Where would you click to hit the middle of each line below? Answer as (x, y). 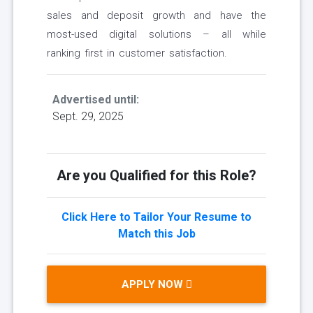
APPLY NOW (153, 285)
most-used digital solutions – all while (156, 35)
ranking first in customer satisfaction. (137, 53)
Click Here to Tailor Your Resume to (156, 217)
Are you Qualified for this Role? (156, 176)
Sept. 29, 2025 (88, 117)
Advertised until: (96, 100)
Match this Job (156, 234)
